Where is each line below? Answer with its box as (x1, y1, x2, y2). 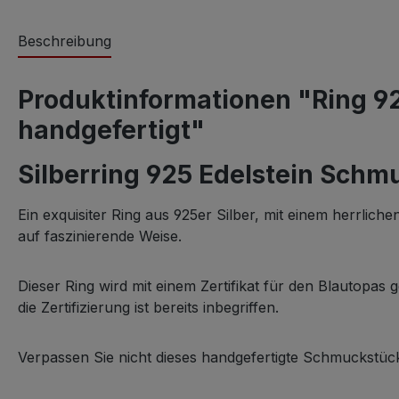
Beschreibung (18, 32, 111, 50)
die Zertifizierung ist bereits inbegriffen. (18, 298, 279, 316)
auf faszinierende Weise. (18, 227, 182, 245)
